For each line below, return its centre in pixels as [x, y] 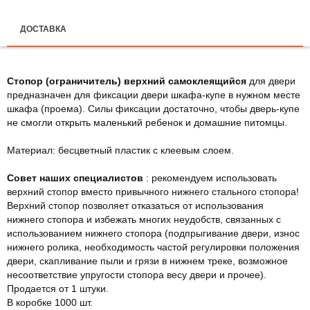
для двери [271, 81]
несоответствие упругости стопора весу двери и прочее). [137, 274]
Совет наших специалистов [75, 177]
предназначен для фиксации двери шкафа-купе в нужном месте [154, 94]
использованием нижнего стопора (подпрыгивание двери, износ [153, 233]
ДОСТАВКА [43, 29]
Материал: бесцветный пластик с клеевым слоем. [123, 150]
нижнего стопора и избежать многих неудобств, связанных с [144, 219]
